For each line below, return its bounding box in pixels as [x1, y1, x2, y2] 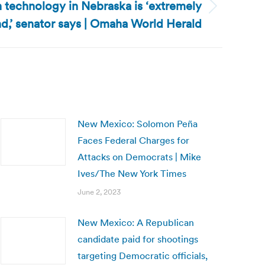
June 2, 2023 [77, 187, 121, 197]
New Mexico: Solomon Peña [77, 118, 198, 130]
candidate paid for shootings [77, 233, 198, 245]
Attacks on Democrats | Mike [77, 151, 201, 163]
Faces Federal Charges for [77, 134, 189, 146]
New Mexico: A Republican [77, 216, 194, 228]
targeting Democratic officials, [77, 250, 208, 261]
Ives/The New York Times [77, 167, 186, 179]
